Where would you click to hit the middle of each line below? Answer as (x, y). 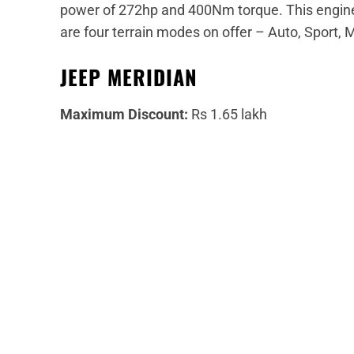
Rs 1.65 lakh (228, 115)
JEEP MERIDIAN (129, 77)
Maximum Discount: (124, 115)
